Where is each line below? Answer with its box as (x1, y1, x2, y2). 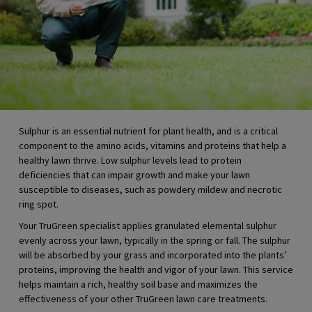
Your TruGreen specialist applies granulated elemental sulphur (19, 219, 276, 233)
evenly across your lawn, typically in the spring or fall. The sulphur (19, 234, 290, 247)
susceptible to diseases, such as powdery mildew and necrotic (19, 183, 282, 196)
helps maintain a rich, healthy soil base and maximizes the (19, 278, 258, 291)
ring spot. (19, 198, 58, 211)
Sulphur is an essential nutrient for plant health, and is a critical (19, 125, 278, 138)
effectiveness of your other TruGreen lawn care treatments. (19, 292, 267, 306)
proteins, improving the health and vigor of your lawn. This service (19, 263, 293, 276)
